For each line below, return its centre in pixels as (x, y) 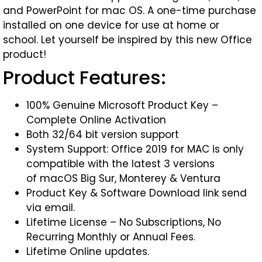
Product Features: (85, 77)
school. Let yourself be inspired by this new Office (127, 40)
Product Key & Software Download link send (137, 193)
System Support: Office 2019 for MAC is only (135, 149)
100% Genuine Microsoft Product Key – (122, 105)
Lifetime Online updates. (88, 251)
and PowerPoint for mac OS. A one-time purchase (130, 11)
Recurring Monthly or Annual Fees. (111, 237)
